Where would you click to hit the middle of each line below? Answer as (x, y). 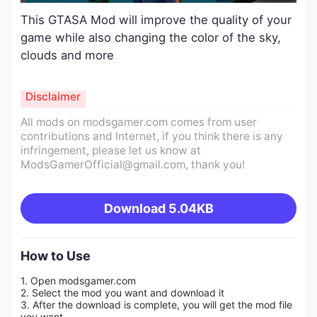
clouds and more (67, 56)
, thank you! (215, 164)
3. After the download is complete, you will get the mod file (156, 304)
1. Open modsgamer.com (78, 280)
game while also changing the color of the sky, (150, 38)
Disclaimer (53, 97)
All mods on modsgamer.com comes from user (138, 122)
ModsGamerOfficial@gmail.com (103, 164)
